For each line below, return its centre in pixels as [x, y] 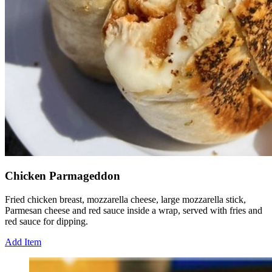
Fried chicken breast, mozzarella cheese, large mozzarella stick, [125, 199]
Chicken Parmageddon [63, 176]
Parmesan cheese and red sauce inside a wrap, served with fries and [134, 210]
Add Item [23, 242]
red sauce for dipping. [46, 221]
